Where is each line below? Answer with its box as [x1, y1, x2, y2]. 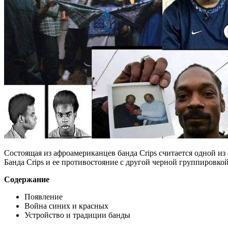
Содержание [4, 175, 49, 184]
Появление [24, 192, 63, 201]
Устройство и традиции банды [24, 210, 130, 219]
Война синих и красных [24, 201, 108, 210]
